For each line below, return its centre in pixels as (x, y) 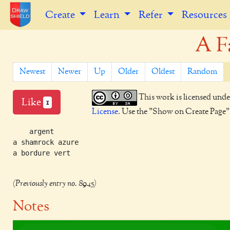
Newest (32, 72)
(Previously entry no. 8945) (55, 184)
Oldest (163, 72)
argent (33, 131)
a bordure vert (42, 153)
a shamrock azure (46, 142)
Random (202, 72)
